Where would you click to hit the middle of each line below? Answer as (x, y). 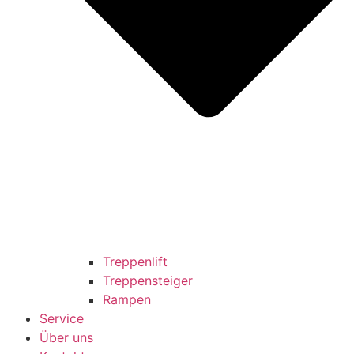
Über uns (66, 337)
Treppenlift (135, 261)
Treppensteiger (148, 280)
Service (62, 318)
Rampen (127, 299)
